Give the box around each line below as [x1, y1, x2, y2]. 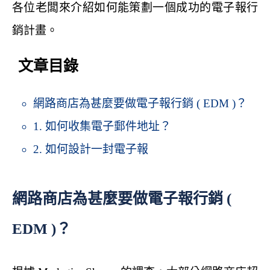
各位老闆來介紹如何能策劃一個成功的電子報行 [12, 1, 258, 14]
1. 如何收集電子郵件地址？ [33, 120, 171, 133]
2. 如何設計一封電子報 [33, 143, 148, 156]
